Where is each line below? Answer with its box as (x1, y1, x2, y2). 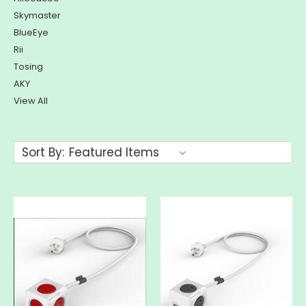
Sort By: (21, 144, 64, 161)
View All (14, 94, 48, 108)
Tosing (14, 60, 43, 74)
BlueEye (14, 26, 48, 40)
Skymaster (14, 9, 61, 23)
